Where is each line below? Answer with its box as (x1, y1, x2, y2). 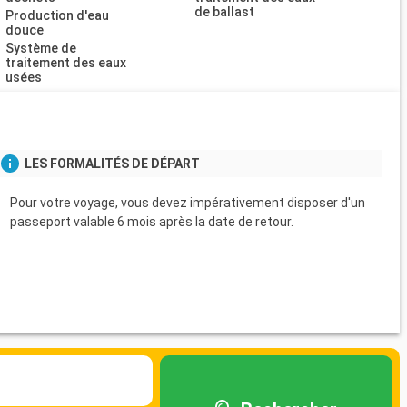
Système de (5, 41, 77, 56)
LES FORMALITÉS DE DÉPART (24, 155, 200, 171)
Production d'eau (5, 8, 110, 24)
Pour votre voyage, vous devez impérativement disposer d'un (9, 194, 365, 210)
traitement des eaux (5, 55, 127, 71)
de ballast (194, 5, 254, 20)
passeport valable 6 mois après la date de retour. (9, 213, 293, 229)
